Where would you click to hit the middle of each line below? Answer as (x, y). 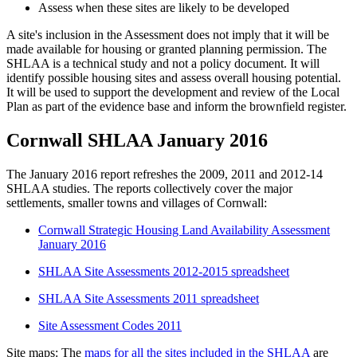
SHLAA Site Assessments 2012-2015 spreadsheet (164, 272)
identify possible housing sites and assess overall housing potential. (174, 78)
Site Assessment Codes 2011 (110, 326)
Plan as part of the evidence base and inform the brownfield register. (177, 107)
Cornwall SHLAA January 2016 (137, 141)
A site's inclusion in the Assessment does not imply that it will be (168, 35)
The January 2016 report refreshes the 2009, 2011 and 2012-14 (165, 175)
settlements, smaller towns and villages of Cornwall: (137, 203)
